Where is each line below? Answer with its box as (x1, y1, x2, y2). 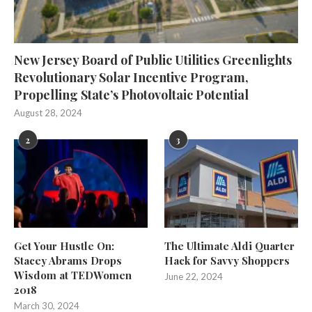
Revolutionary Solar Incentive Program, (14, 68, 249, 86)
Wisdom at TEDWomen (14, 268, 132, 283)
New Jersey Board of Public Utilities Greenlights (14, 51, 292, 68)
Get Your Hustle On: (14, 239, 114, 253)
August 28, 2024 (14, 107, 82, 118)
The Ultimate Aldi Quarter (164, 239, 295, 253)
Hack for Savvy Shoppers (164, 253, 290, 268)
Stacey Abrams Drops (14, 253, 122, 268)
